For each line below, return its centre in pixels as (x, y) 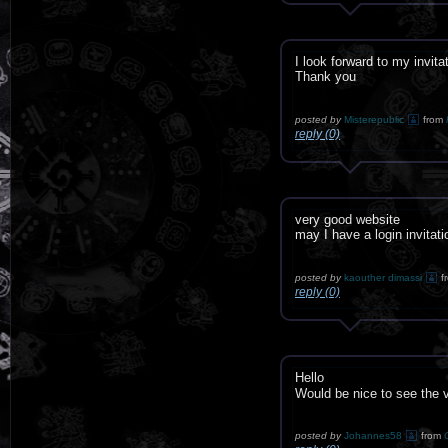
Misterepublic (375, 119)
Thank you (325, 76)
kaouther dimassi (383, 277)
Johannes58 (374, 435)
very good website (349, 219)
